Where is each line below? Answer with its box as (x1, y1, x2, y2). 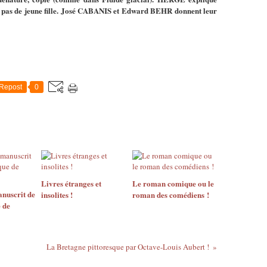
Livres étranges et (41, 177, 101, 189)
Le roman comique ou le (132, 177, 214, 189)
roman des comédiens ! (132, 188, 209, 200)
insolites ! (41, 188, 73, 200)
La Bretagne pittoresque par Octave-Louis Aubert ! (46, 241, 209, 252)
